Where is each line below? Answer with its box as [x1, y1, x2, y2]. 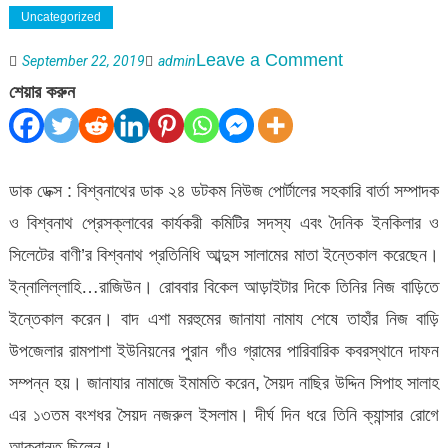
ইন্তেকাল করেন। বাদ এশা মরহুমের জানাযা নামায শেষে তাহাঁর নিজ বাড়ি [8, 308, 440, 329]
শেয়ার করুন [8, 81, 75, 102]
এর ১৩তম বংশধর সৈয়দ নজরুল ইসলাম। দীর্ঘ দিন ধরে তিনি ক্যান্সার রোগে [8, 404, 440, 425]
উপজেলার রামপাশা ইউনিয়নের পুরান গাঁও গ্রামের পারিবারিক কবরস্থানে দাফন [8, 340, 440, 361]
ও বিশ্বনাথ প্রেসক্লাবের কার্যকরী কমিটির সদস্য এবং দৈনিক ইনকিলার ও [8, 212, 440, 233]
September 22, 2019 [21, 52, 145, 69]
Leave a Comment [195, 49, 343, 70]
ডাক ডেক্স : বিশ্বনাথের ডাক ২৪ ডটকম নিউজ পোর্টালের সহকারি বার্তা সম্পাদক [8, 180, 440, 201]
